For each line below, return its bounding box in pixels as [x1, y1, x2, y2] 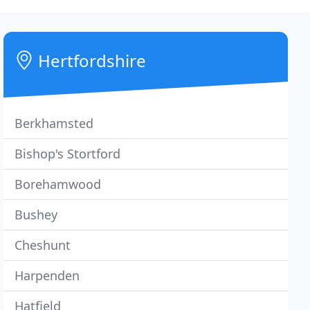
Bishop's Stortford [15, 145, 121, 162]
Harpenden [15, 267, 80, 284]
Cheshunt [15, 237, 71, 253]
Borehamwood [15, 176, 102, 192]
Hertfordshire [34, 49, 147, 72]
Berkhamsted [15, 115, 94, 131]
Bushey [15, 206, 58, 223]
